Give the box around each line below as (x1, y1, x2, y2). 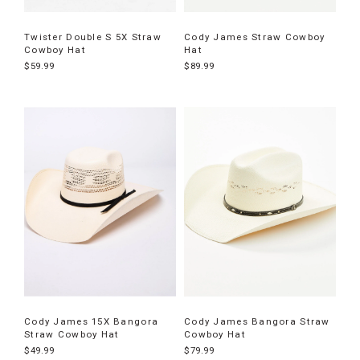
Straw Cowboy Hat (24, 329, 120, 341)
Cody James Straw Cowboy (184, 31, 325, 43)
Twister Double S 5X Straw (24, 31, 162, 43)
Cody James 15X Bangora (24, 316, 159, 328)
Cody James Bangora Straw (184, 316, 330, 328)
